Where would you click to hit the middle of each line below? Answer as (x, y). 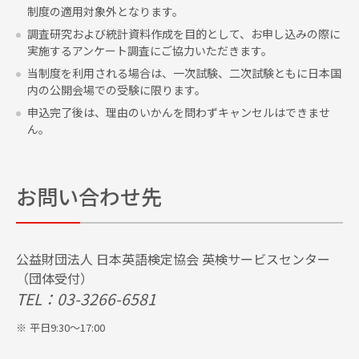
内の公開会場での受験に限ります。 (117, 89)
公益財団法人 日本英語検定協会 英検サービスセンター (173, 258)
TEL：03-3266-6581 (86, 298)
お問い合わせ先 (89, 196)
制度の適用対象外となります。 (105, 11)
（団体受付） (54, 278)
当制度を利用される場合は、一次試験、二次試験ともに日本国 (184, 73)
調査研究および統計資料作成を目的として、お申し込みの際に (184, 33)
